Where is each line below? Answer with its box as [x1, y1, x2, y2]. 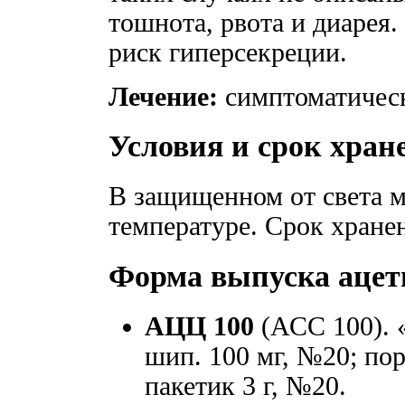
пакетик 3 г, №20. [145, 372, 346, 401]
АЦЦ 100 [145, 312, 254, 342]
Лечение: [108, 81, 218, 111]
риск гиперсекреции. [108, 37, 347, 67]
